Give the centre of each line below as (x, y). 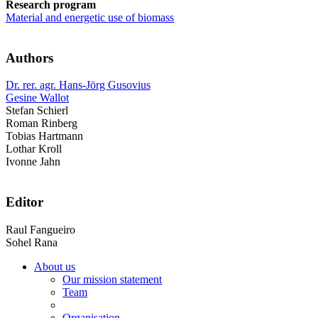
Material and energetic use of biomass (90, 17)
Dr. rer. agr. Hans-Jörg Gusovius (78, 85)
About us (55, 266)
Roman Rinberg (42, 124)
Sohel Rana (32, 242)
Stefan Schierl (37, 111)
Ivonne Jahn (33, 162)
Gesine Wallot (37, 98)
